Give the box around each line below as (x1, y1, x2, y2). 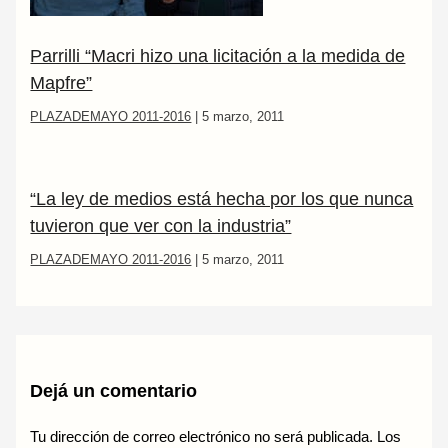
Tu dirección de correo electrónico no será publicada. (30, 428, 374, 445)
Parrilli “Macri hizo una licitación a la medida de (30, 45, 406, 67)
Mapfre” (30, 72, 93, 94)
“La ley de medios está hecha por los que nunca (30, 187, 414, 209)
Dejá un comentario (30, 379, 198, 401)
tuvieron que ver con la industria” (30, 214, 292, 236)
